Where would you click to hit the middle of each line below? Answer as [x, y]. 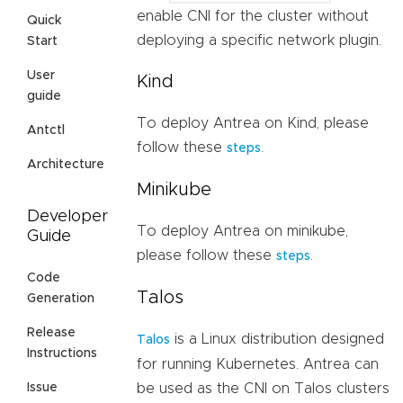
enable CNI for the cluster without [253, 16]
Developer [67, 217]
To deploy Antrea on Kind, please [253, 123]
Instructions [62, 354]
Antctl [46, 131]
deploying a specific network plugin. [259, 40]
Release [51, 333]
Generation [61, 299]
